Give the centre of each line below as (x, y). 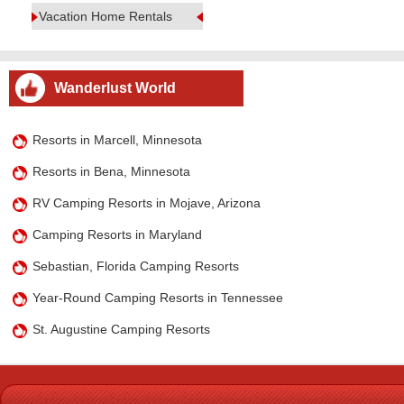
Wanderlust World (115, 88)
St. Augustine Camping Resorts (122, 329)
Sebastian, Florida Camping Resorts (136, 266)
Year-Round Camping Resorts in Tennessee (158, 298)
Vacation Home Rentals (106, 16)
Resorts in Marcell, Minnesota (118, 140)
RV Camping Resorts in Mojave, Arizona (147, 203)
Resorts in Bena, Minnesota (112, 171)
